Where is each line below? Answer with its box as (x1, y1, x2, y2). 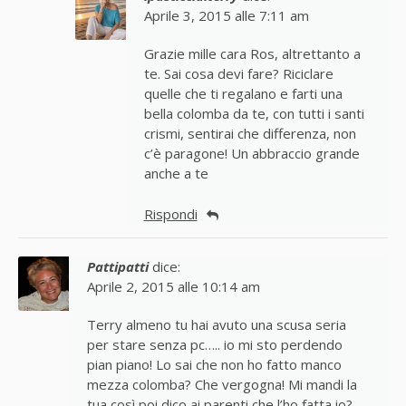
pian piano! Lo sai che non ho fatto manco (87, 354, 342, 373)
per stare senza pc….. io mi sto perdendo (87, 334, 343, 353)
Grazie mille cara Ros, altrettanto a (143, 44, 361, 63)
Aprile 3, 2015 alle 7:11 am (143, 6, 309, 25)
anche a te (143, 164, 208, 183)
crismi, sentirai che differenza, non (143, 124, 356, 143)
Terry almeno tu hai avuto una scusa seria (87, 314, 346, 333)
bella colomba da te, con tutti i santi (143, 104, 364, 123)
